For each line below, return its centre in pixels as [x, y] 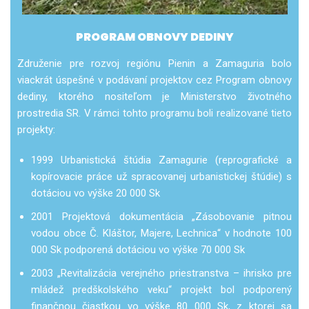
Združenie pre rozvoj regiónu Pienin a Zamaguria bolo [154, 63]
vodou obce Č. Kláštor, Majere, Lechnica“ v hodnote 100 [161, 233]
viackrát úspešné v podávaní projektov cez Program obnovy [154, 80]
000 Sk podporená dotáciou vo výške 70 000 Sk [138, 249]
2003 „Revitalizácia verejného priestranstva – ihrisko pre [161, 273]
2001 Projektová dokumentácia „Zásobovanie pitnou [161, 216]
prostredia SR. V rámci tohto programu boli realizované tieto [154, 113]
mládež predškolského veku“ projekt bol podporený [161, 289]
